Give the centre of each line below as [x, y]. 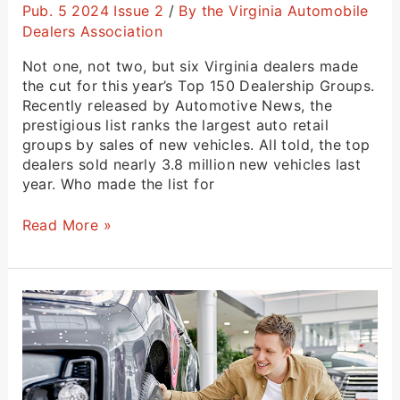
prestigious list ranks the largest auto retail [175, 125]
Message [52, 318]
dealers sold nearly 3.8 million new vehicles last [192, 164]
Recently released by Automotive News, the [177, 105]
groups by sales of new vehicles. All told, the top [196, 144]
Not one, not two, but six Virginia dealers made [190, 66]
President [54, 358]
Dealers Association [92, 31]
